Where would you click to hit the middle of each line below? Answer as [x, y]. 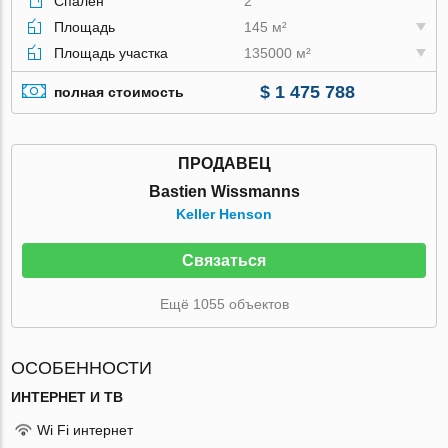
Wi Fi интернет [85, 429]
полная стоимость [119, 92]
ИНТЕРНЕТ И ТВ [67, 396]
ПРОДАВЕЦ [224, 163]
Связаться [224, 260]
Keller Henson [224, 213]
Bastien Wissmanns [224, 191]
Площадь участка [111, 52]
